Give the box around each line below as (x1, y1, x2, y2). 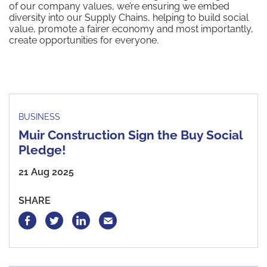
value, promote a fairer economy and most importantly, (9, 23, 253, 35)
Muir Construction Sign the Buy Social (18, 128, 243, 142)
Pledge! (18, 142, 66, 157)
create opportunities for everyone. (9, 35, 159, 46)
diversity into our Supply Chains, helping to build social (9, 12, 249, 23)
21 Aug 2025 (18, 166, 74, 178)
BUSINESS (18, 112, 60, 122)
